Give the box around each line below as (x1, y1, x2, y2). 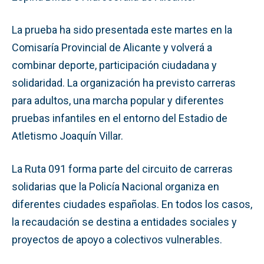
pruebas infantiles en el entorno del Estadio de (12, 111, 227, 124)
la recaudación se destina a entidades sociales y (12, 215, 237, 228)
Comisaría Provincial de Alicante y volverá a (12, 41, 212, 54)
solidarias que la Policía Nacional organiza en (12, 180, 219, 193)
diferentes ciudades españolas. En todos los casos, (12, 197, 252, 210)
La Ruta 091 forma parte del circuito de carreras (12, 162, 233, 175)
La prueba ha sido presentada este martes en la (12, 23, 232, 36)
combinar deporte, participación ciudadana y (12, 58, 217, 71)
